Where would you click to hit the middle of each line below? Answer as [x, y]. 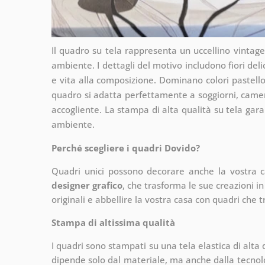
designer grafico [87, 185]
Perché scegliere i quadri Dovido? [126, 148]
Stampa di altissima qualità [113, 222]
